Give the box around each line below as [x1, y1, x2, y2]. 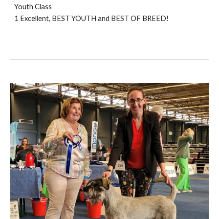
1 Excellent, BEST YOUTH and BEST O [14, 14, 137, 23]
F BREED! [136, 14, 169, 23]
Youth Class [14, 2, 52, 11]
